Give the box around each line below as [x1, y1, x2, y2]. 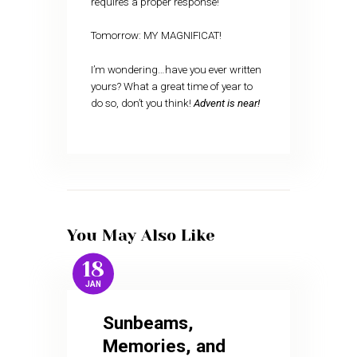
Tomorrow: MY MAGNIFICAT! [90, 29, 222, 42]
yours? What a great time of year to [90, 80, 253, 92]
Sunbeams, [103, 312, 194, 334]
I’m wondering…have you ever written [90, 63, 261, 76]
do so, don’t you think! [90, 96, 194, 109]
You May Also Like [67, 226, 215, 245]
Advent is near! [193, 96, 260, 109]
